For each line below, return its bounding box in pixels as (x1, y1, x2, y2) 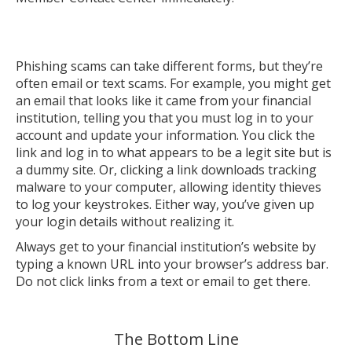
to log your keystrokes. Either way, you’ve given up (16, 196, 314, 213)
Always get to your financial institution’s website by (16, 238, 316, 255)
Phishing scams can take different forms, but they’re (16, 57, 323, 75)
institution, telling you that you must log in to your (16, 109, 313, 126)
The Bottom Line (113, 328, 239, 350)
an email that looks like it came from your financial (16, 92, 311, 109)
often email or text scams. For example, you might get (16, 75, 331, 92)
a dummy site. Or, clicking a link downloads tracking (16, 161, 317, 178)
